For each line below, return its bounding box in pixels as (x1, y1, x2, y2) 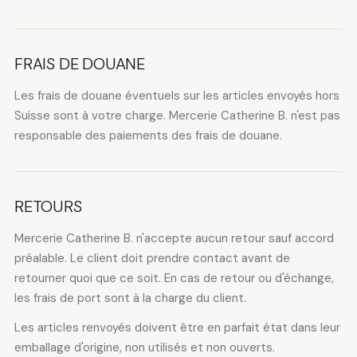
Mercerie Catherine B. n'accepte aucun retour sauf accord (14, 230, 334, 246)
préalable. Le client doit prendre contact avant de (14, 250, 290, 266)
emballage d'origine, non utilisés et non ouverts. (14, 339, 275, 355)
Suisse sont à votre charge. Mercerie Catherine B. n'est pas (14, 108, 340, 124)
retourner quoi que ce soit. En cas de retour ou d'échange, (14, 270, 334, 286)
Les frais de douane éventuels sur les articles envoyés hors (14, 88, 339, 104)
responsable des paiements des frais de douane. (14, 127, 282, 143)
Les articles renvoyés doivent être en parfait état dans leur (14, 320, 340, 335)
